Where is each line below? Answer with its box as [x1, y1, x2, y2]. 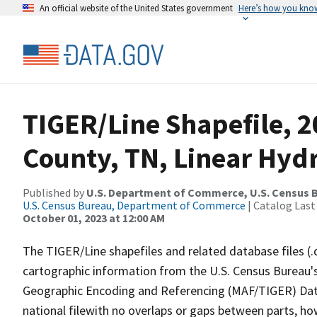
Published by [23, 185, 86, 200]
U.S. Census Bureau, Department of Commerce [23, 198, 246, 212]
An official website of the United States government [40, 2, 233, 13]
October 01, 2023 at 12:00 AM [23, 211, 165, 225]
